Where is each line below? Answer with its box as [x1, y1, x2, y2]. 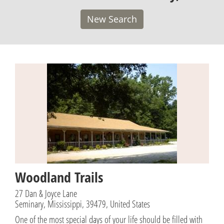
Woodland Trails [15, 167, 103, 186]
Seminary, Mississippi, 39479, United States [15, 196, 150, 210]
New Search [87, 12, 137, 25]
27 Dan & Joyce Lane [15, 186, 77, 200]
